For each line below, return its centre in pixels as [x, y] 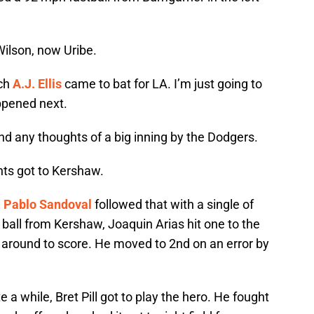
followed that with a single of [173, 205]
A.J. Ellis [37, 84]
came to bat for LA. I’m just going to [162, 84]
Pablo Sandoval [48, 205]
